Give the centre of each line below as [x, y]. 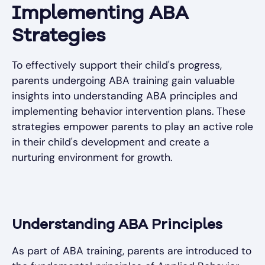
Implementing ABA [100, 14]
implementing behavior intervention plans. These [129, 112]
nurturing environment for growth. [92, 158]
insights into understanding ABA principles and [125, 96]
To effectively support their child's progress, [117, 65]
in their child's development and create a [111, 142]
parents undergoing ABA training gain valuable [123, 81]
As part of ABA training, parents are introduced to [132, 251]
